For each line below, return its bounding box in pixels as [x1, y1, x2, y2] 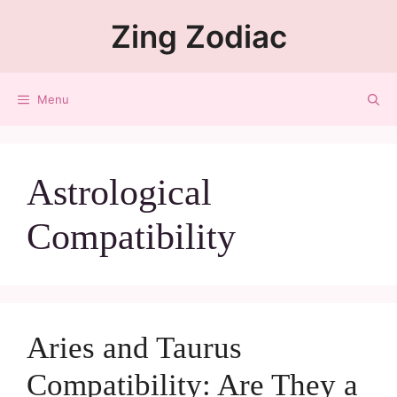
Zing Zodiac [110, 18, 287, 55]
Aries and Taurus [27, 331, 242, 365]
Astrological [27, 172, 212, 213]
